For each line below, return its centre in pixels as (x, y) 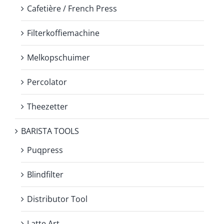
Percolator (47, 82)
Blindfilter (45, 174)
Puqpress (45, 150)
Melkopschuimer (58, 57)
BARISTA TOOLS (50, 131)
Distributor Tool (57, 199)
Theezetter (47, 106)
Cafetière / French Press (72, 8)
